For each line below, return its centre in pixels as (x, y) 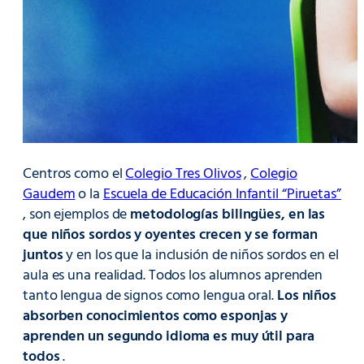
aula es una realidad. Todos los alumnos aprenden (173, 276)
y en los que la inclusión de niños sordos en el (201, 256)
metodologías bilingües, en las (228, 215)
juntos (43, 256)
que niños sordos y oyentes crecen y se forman (170, 236)
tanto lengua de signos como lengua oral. (150, 297)
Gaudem (49, 195)
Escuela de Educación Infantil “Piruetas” (222, 195)
